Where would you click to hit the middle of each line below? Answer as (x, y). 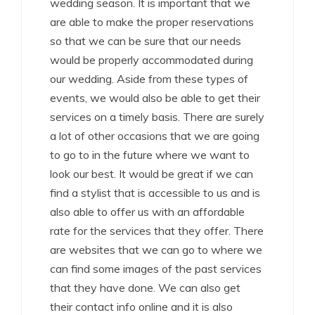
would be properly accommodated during (152, 60)
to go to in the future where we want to (150, 155)
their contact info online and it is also (141, 307)
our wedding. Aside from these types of (149, 79)
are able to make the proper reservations (152, 22)
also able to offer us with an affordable (147, 212)
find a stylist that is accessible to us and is (155, 193)
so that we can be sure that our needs (146, 41)
